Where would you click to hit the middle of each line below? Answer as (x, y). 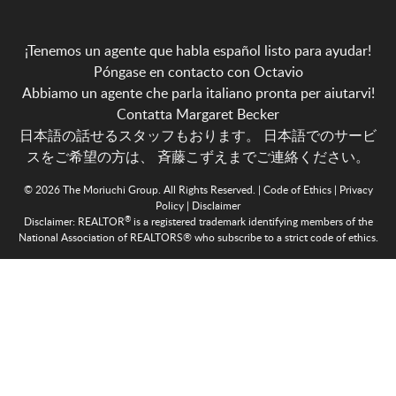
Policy (170, 206)
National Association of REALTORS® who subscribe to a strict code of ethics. (198, 237)
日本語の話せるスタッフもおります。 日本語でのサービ (198, 136)
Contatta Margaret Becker (198, 114)
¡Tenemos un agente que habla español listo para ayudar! (198, 51)
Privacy (356, 190)
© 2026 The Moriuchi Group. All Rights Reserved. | (143, 190)
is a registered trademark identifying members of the (251, 221)
